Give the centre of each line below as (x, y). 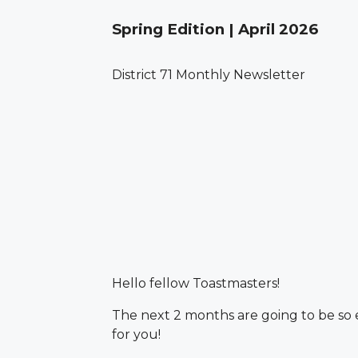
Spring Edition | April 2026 (215, 29)
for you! (136, 334)
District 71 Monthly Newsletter (209, 75)
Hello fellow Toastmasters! (196, 283)
